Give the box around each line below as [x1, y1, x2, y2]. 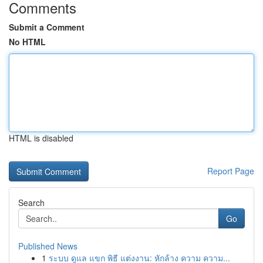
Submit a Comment [9, 21, 85, 33]
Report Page [207, 165, 254, 177]
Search [18, 197, 45, 208]
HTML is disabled [9, 132, 73, 144]
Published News [18, 240, 77, 252]
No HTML [9, 36, 46, 48]
